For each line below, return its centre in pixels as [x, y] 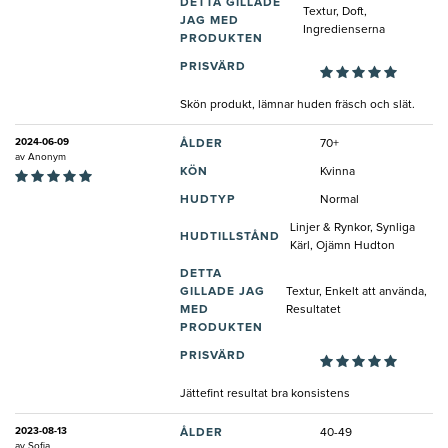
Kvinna [337, 171]
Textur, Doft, [335, 11]
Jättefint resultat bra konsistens [265, 393]
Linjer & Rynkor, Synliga [352, 227]
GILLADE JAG [222, 291]
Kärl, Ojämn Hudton [342, 245]
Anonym [47, 156]
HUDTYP [208, 199]
